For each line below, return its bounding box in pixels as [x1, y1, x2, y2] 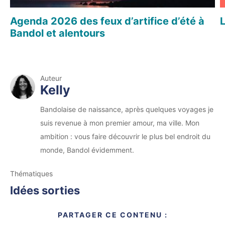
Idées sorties [10, 184, 80, 197]
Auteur [40, 74, 62, 83]
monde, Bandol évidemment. [40, 146, 134, 155]
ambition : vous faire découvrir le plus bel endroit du [40, 132, 210, 141]
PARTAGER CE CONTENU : [57, 210, 168, 219]
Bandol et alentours [10, 27, 105, 40]
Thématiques [10, 169, 53, 178]
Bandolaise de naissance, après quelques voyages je [40, 105, 213, 114]
